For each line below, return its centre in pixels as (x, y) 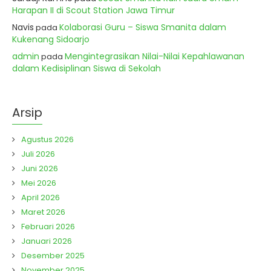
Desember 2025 (53, 256)
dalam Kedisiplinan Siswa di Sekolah (87, 68)
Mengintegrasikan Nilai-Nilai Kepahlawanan (155, 56)
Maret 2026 (43, 212)
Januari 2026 (47, 241)
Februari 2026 (48, 227)
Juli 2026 (38, 154)
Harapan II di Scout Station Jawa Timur (93, 10)
